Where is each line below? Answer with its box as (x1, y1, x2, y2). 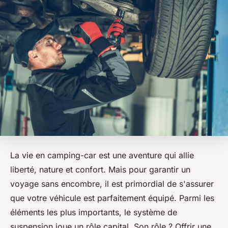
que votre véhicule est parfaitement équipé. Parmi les (10, 192, 214, 203)
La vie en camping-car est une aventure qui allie (10, 150, 194, 160)
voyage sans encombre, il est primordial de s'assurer (10, 178, 214, 189)
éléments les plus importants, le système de (10, 207, 177, 217)
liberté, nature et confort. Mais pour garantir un (10, 164, 190, 175)
